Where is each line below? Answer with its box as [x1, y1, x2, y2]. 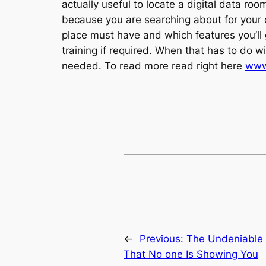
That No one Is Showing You [123, 248, 258, 261]
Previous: [140, 233, 186, 245]
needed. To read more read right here [62, 59, 245, 72]
